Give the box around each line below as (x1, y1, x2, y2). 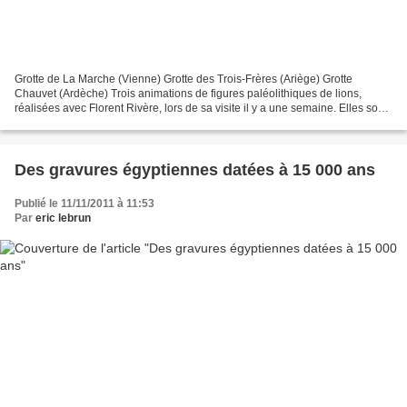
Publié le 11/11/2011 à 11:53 (15, 197, 154, 211)
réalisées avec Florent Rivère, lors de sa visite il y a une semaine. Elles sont (15, 102, 387, 115)
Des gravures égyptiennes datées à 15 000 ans (15, 161, 375, 180)
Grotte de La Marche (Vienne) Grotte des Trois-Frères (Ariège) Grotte (15, 73, 352, 86)
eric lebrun (35, 212, 91, 225)
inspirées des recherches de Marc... (15, 116, 190, 130)
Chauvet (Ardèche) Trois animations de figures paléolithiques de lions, (15, 87, 362, 101)
